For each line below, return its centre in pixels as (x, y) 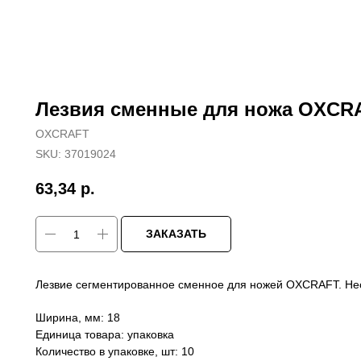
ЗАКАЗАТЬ (176, 234)
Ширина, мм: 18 (78, 318)
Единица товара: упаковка (105, 335)
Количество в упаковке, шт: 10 (115, 352)
